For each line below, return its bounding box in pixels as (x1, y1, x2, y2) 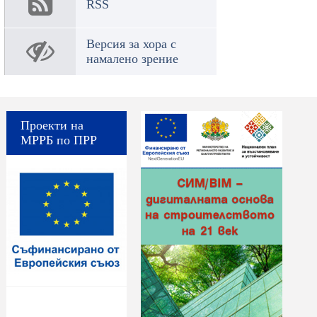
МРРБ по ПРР (21, 133, 98, 147)
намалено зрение (86, 52, 178, 66)
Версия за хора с (86, 37, 176, 51)
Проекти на (21, 118, 84, 132)
